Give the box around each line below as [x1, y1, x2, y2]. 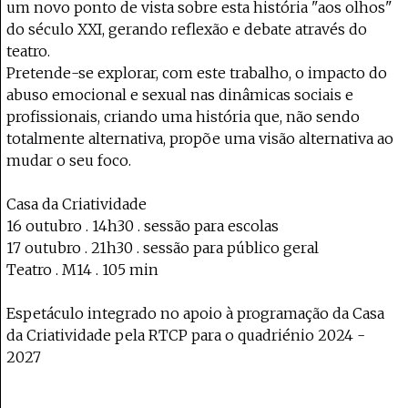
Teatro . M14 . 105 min [6, 260, 158, 279]
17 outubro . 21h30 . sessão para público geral [6, 239, 319, 257]
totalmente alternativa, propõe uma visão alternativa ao [6, 129, 393, 148]
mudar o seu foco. [6, 151, 131, 169]
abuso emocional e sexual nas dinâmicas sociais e [6, 86, 353, 104]
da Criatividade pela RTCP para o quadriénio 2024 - [6, 326, 365, 344]
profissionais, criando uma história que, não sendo [6, 107, 360, 126]
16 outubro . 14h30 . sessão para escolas [6, 217, 279, 235]
